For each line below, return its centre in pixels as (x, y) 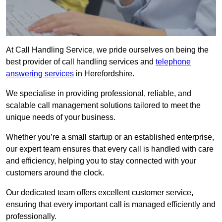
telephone (173, 62)
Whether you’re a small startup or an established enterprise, (110, 137)
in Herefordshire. (104, 74)
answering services (40, 74)
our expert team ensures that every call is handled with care (110, 149)
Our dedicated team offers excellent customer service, (100, 193)
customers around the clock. (55, 173)
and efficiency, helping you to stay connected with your (101, 161)
